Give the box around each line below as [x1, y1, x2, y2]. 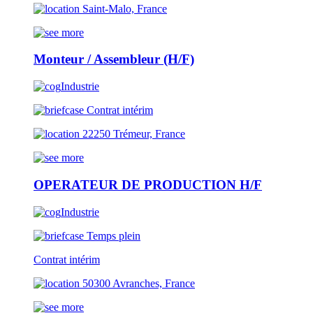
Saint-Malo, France [80, 2, 167, 15]
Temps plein [84, 229, 140, 242]
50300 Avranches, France [80, 277, 195, 289]
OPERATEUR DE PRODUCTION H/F [34, 177, 262, 192]
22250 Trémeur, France [80, 128, 185, 140]
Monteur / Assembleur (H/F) [34, 52, 194, 67]
